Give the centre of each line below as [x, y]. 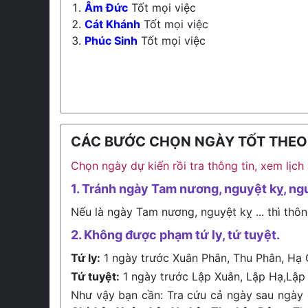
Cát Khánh [112, 24]
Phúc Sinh [111, 41]
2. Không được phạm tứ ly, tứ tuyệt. [175, 235]
